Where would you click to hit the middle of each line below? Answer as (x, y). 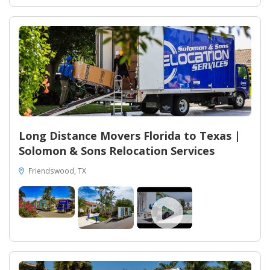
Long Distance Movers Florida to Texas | (130, 135)
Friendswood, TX (56, 170)
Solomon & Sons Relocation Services (117, 150)
